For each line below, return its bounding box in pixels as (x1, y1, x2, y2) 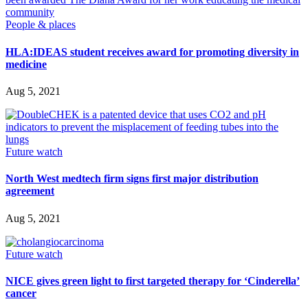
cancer (5, 287, 36, 299)
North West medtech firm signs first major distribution (5, 173, 258, 185)
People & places (5, 19, 76, 31)
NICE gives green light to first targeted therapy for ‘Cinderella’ (5, 274, 300, 287)
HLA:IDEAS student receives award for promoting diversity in (5, 45, 299, 58)
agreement (5, 185, 54, 197)
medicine (5, 58, 47, 70)
